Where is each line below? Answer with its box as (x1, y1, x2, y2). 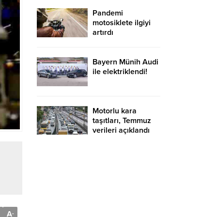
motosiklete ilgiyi (93, 18, 151, 28)
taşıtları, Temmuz (93, 115, 151, 125)
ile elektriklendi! (93, 67, 147, 77)
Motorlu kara (93, 106, 137, 116)
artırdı (93, 28, 113, 38)
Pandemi (93, 8, 123, 18)
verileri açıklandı (93, 125, 150, 135)
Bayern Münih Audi (93, 57, 158, 67)
